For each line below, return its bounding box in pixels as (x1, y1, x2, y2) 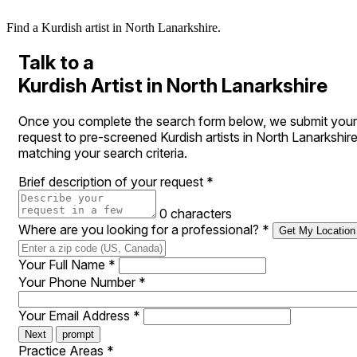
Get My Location (279, 225, 355, 237)
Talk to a (18, 51, 94, 75)
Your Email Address (18, 308, 133, 324)
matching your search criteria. (18, 145, 187, 161)
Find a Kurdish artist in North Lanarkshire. (6, 21, 221, 35)
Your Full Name (18, 257, 108, 273)
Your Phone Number (18, 274, 139, 290)
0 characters (159, 206, 232, 222)
